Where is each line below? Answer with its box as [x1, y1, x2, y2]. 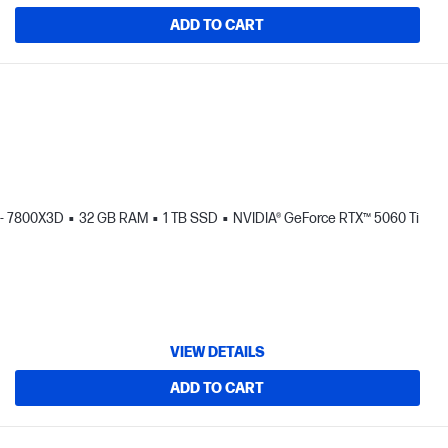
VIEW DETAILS [169, 343, 265, 361]
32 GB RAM [79, 210, 148, 227]
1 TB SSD [163, 210, 218, 227]
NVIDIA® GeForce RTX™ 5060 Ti [233, 210, 419, 227]
